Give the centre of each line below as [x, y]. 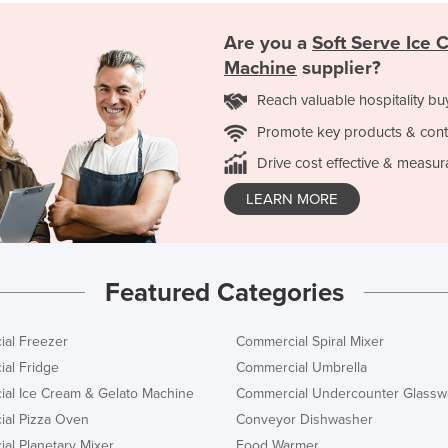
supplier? [339, 68]
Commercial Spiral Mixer [310, 341]
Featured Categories [224, 292]
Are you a [268, 43]
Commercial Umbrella [301, 367]
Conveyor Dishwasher [304, 419]
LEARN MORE [292, 199]
